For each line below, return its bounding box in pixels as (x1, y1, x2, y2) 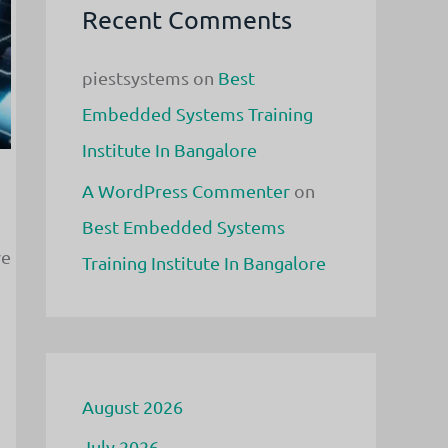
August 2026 (82, 395, 183, 417)
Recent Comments (82, 4, 292, 35)
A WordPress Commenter (82, 179, 290, 201)
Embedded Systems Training (82, 103, 313, 124)
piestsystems (82, 67, 189, 88)
